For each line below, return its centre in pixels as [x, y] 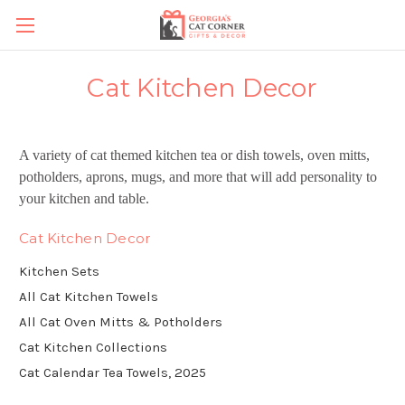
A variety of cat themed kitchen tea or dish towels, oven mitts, [194, 155]
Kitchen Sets [59, 271]
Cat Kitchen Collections [93, 347]
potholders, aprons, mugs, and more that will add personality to [198, 177]
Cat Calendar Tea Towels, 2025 [113, 372]
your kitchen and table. [84, 198]
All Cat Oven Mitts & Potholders [121, 321]
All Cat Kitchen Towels [89, 296]
